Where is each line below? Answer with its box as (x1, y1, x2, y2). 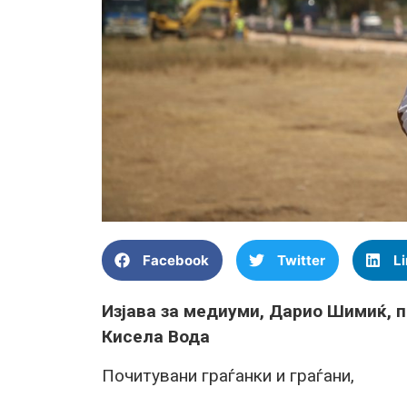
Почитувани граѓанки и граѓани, (102, 364, 354, 386)
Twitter (277, 251, 325, 269)
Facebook (143, 251, 209, 269)
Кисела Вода (102, 326, 210, 348)
